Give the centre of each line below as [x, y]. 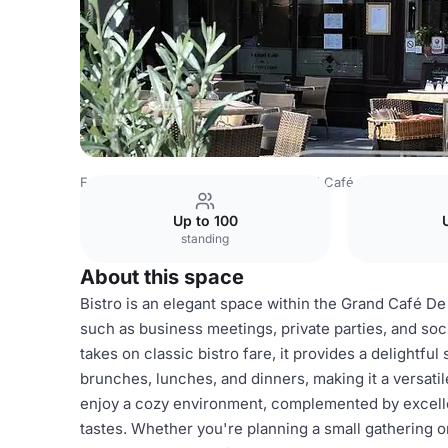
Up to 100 [205, 220]
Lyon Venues [228, 182]
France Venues [127, 182]
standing [205, 238]
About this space [162, 277]
